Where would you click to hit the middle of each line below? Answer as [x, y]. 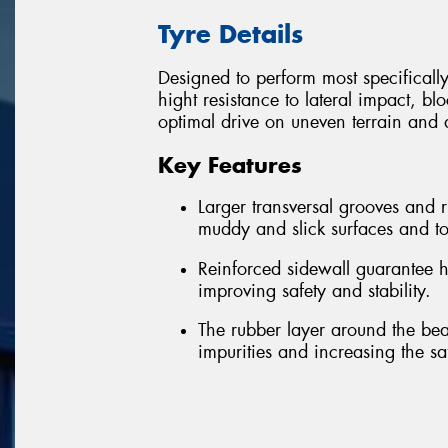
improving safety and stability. [314, 290]
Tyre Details [230, 33]
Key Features [230, 164]
